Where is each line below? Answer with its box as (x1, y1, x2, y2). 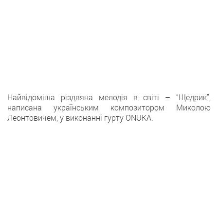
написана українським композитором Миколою (7, 102, 211, 112)
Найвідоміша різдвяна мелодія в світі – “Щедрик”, (7, 92, 211, 102)
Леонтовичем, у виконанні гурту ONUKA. (7, 112, 153, 123)
